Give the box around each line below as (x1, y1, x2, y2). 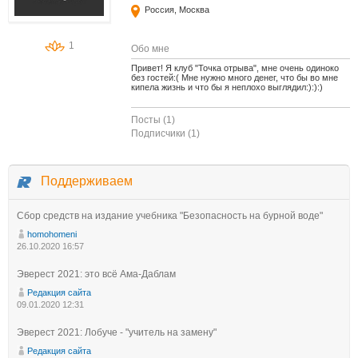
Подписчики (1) (131, 128, 201, 139)
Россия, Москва (145, 5, 210, 14)
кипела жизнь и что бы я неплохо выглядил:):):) (131, 82, 324, 92)
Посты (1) (131, 114, 176, 125)
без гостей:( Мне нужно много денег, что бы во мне (131, 73, 339, 82)
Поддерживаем (41, 174, 133, 188)
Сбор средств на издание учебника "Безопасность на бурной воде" (17, 210, 323, 221)
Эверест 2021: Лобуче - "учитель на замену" (17, 327, 217, 338)
